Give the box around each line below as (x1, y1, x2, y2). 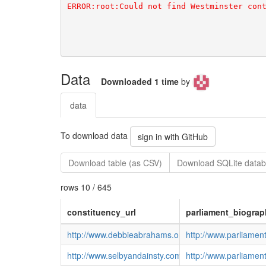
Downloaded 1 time (101, 75, 181, 87)
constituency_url (66, 205, 136, 218)
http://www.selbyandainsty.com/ (66, 249, 184, 261)
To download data (61, 129, 130, 141)
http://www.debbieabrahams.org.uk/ (66, 228, 200, 240)
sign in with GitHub (138, 130, 208, 142)
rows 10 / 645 (61, 180, 112, 193)
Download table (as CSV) (68, 156, 162, 169)
